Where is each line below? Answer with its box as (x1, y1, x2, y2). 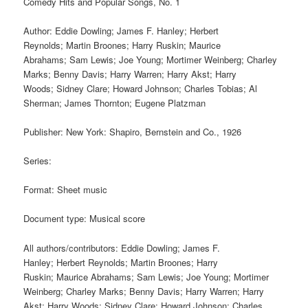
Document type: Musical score (23, 212, 146, 225)
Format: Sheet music (23, 183, 108, 197)
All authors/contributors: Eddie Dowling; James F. (23, 241, 221, 254)
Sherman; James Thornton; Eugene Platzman (23, 96, 206, 109)
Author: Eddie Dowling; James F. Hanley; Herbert (23, 23, 219, 37)
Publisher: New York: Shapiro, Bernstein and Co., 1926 (23, 125, 242, 139)
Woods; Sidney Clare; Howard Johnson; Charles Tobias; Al (23, 81, 258, 95)
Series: (23, 154, 52, 168)
